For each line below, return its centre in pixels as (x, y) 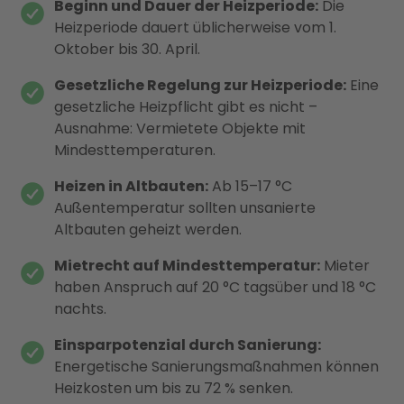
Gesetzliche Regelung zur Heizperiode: (200, 85)
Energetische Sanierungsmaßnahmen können (216, 366)
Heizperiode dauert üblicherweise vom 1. (195, 27)
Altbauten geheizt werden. (148, 229)
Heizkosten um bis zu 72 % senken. (174, 388)
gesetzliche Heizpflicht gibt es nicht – (186, 106)
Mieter (345, 265)
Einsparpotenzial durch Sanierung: (188, 344)
